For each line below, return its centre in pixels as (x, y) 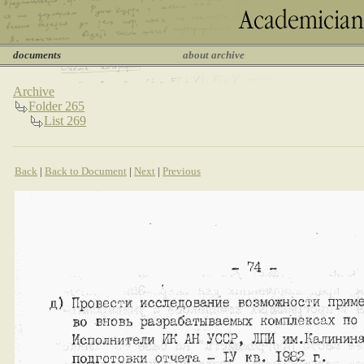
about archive (214, 55)
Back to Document (86, 171)
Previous (182, 171)
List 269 (65, 121)
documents (37, 55)
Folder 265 (56, 106)
